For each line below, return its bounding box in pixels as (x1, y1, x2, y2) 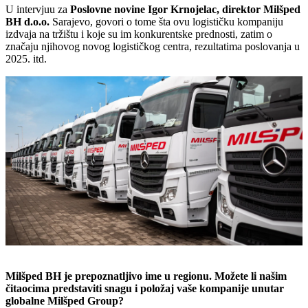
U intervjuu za (5, 3, 70, 16)
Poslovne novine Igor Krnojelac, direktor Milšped (70, 3, 300, 16)
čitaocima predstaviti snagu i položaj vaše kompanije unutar (5, 282, 284, 294)
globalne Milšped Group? (5, 294, 124, 307)
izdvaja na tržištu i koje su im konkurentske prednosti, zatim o (5, 28, 272, 41)
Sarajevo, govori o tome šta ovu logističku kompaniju (49, 16, 283, 28)
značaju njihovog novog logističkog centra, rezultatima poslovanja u (5, 41, 300, 53)
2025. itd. (5, 53, 47, 65)
